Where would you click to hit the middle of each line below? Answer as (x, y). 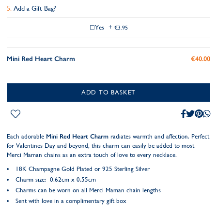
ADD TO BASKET (108, 92)
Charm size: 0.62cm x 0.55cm (56, 179)
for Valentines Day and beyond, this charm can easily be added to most (101, 146)
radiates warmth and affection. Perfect (159, 136)
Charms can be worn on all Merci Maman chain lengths (88, 190)
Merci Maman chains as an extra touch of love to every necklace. (93, 155)
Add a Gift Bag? (35, 8)
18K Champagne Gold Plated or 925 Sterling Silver (83, 169)
